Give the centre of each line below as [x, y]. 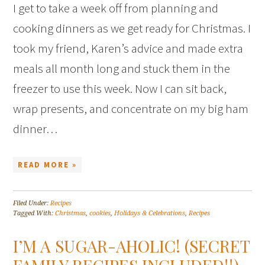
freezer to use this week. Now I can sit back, [120, 89]
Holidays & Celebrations [150, 214]
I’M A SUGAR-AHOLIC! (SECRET [132, 246]
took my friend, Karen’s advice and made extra [128, 49]
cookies [100, 214]
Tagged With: [34, 214]
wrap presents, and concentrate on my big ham [131, 109]
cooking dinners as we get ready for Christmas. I [132, 28]
